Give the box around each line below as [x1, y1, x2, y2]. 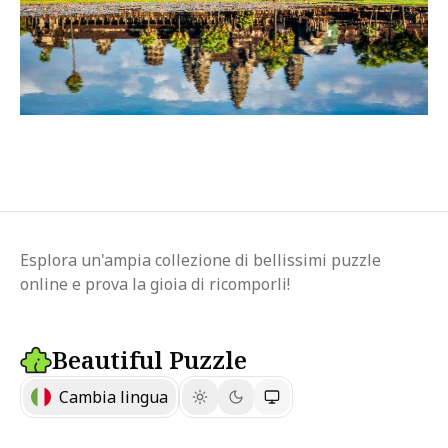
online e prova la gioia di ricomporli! [20, 273, 290, 296]
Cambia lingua [59, 386, 168, 409]
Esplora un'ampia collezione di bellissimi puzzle [20, 249, 381, 272]
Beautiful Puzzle [52, 343, 247, 377]
